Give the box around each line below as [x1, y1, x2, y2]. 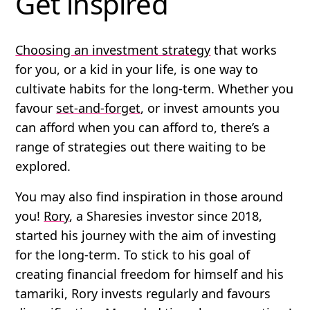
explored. [15, 157, 75, 174]
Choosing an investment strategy [15, 41, 211, 58]
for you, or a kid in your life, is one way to [15, 60, 259, 77]
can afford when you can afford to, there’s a [15, 118, 271, 136]
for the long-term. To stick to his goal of [15, 246, 250, 263]
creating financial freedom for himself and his [15, 265, 284, 282]
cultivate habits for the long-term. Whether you [15, 80, 294, 97]
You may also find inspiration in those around [15, 188, 284, 205]
